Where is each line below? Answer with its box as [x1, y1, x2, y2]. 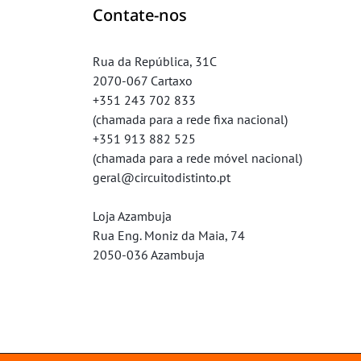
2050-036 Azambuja [93, 247, 205, 263]
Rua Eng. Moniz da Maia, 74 [93, 227, 245, 243]
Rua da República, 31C [93, 53, 217, 69]
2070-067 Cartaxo [93, 73, 193, 89]
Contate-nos [93, 4, 187, 26]
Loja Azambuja [93, 208, 172, 224]
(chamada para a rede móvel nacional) [93, 150, 302, 166]
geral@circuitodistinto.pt [93, 169, 230, 185]
